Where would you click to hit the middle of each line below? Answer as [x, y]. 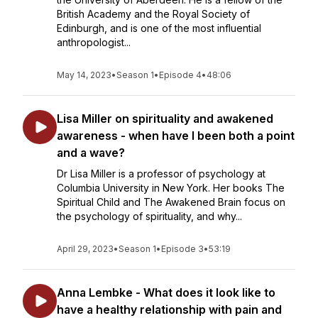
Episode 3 [182, 249]
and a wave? [91, 153]
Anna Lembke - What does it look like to [166, 292]
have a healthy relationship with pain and [169, 309]
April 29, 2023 [85, 249]
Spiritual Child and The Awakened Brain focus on [171, 202]
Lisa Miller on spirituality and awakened [165, 119]
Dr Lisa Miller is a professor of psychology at [161, 174]
